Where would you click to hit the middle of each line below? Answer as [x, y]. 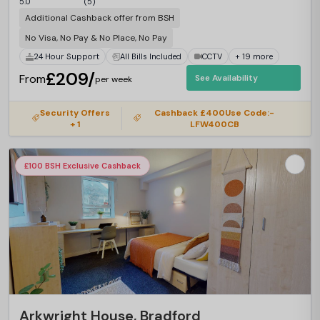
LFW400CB [214, 124]
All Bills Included [151, 56]
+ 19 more [254, 56]
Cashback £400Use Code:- [215, 113]
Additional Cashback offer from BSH [100, 18]
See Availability [226, 78]
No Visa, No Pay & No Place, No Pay [96, 38]
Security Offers [75, 113]
